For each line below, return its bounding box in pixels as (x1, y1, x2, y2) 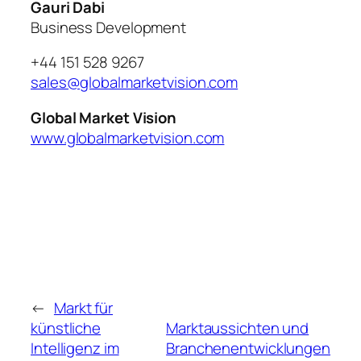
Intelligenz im (31, 338, 119, 359)
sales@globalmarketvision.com (31, 72, 239, 93)
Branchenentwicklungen (166, 338, 330, 359)
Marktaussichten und (166, 317, 309, 339)
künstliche (31, 317, 102, 339)
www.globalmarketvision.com (31, 127, 225, 148)
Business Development (31, 16, 186, 38)
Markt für (53, 297, 114, 319)
